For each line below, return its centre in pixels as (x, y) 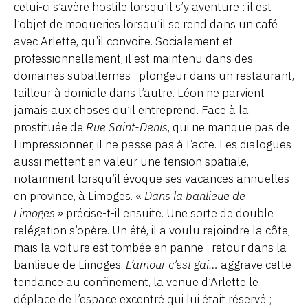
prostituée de (50, 127)
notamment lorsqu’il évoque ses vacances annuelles (152, 178)
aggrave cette (255, 264)
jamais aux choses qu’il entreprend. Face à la (131, 110)
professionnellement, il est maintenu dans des (133, 58)
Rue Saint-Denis (127, 127)
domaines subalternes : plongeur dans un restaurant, (154, 75)
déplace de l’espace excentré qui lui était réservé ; (143, 299)
